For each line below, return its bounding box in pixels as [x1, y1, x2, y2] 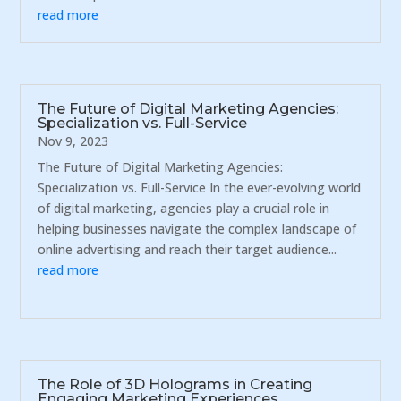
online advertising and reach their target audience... [38, 240, 337, 258]
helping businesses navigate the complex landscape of [38, 219, 357, 237]
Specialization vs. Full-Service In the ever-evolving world [38, 178, 362, 196]
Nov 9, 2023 [38, 132, 109, 149]
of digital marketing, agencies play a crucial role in [38, 199, 330, 217]
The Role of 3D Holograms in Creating [38, 376, 313, 394]
